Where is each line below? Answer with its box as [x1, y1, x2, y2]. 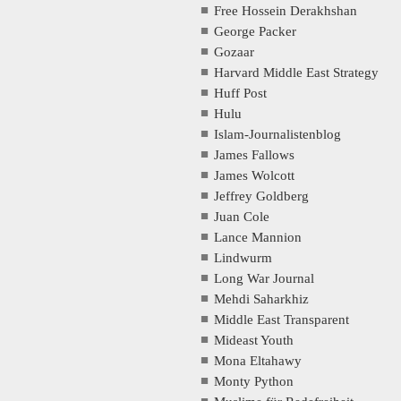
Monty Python [214, 373, 294, 388]
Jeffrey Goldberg [214, 188, 310, 203]
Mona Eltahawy [214, 353, 303, 368]
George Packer [214, 23, 297, 38]
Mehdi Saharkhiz [214, 291, 310, 306]
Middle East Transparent [214, 311, 350, 327]
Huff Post [214, 85, 268, 100]
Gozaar [214, 44, 255, 59]
